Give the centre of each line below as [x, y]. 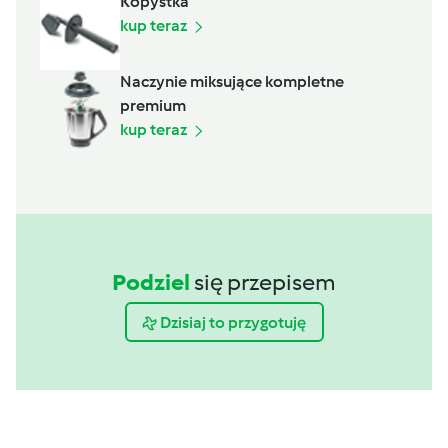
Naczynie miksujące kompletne [232, 82]
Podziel [151, 282]
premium [153, 106]
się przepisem [265, 282]
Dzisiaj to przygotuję [233, 322]
